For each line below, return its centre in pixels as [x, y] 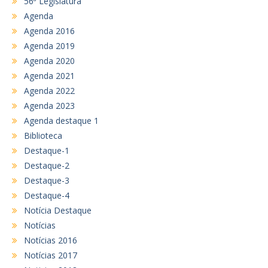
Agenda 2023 [49, 105]
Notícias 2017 [51, 255]
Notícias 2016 [51, 240]
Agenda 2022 [49, 90]
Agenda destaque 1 [61, 120]
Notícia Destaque [58, 210]
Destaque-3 [47, 180]
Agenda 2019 [49, 45]
